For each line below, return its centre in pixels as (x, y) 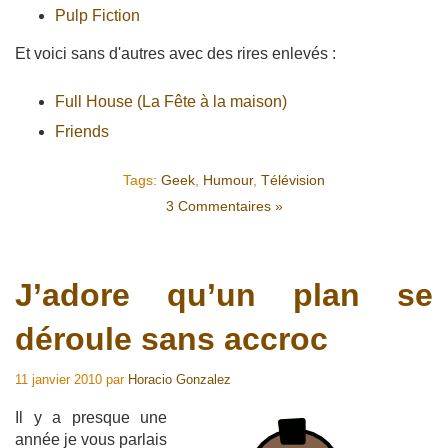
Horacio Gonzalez (179, 379)
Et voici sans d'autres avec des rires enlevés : (175, 54)
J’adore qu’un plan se (224, 294)
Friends (82, 132)
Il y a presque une (91, 417)
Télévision (293, 180)
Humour (228, 180)
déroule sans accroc (171, 338)
